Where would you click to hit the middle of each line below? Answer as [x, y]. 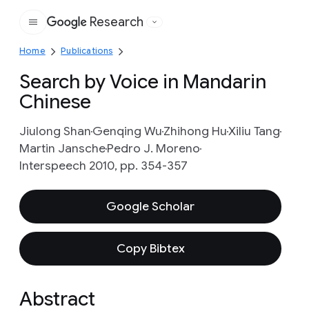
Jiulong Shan [55, 131]
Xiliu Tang [254, 131]
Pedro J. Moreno [153, 148]
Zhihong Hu [195, 131]
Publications [87, 51]
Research [117, 22]
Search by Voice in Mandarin [143, 82]
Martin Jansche [62, 148]
